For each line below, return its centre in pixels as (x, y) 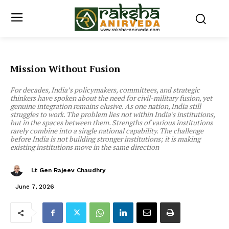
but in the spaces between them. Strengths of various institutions (111, 123)
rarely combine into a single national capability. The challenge (107, 131)
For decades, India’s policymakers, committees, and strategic (105, 90)
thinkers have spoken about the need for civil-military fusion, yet (111, 98)
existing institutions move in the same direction (85, 147)
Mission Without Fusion (65, 69)
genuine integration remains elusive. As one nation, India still (106, 106)
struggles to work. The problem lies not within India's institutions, (112, 114)
